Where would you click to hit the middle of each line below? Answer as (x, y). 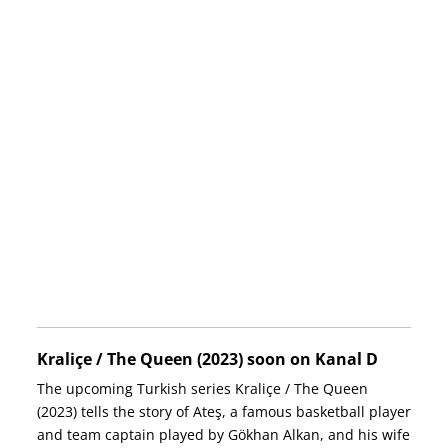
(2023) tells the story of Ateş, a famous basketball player (223, 411)
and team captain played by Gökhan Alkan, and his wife (223, 434)
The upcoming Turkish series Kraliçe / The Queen (202, 388)
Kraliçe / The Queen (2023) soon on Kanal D (207, 358)
